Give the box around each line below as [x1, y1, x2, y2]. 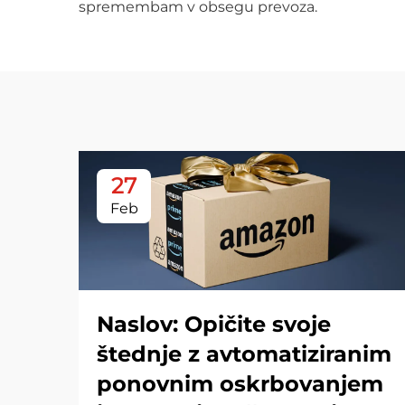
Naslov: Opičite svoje [97, 310, 331, 337]
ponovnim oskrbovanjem [97, 370, 383, 397]
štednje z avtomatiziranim [97, 340, 391, 367]
